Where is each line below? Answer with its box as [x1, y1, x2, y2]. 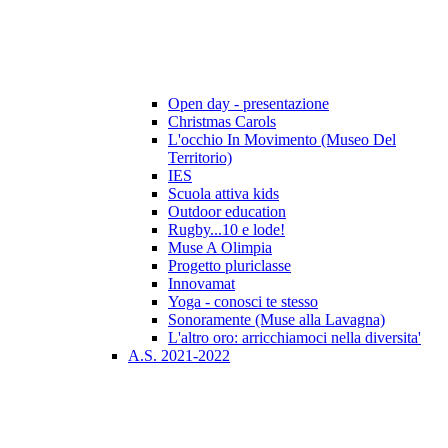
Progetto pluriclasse [168, 257, 291, 275]
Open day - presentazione [168, 95, 329, 113]
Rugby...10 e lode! [168, 221, 285, 239]
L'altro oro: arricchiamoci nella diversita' [168, 329, 421, 347]
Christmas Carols [168, 113, 276, 131]
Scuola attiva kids [168, 185, 279, 203]
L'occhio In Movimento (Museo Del [168, 131, 396, 149]
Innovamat [168, 275, 235, 293]
